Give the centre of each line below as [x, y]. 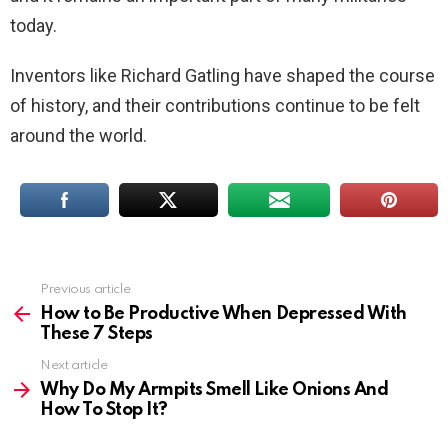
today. [33, 26]
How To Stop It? [104, 410]
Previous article [85, 290]
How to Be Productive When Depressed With [223, 314]
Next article [74, 366]
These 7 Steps [96, 334]
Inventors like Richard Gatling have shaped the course [222, 76]
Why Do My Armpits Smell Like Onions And [214, 390]
